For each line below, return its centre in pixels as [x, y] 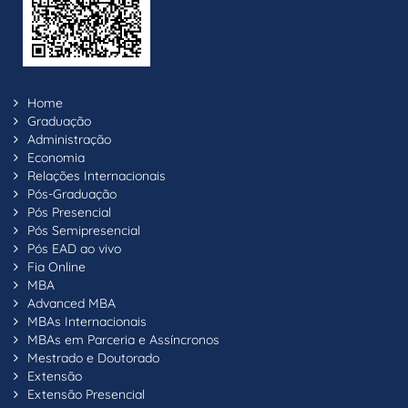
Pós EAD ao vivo [74, 248]
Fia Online [56, 266]
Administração [69, 139]
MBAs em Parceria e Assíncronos [123, 339]
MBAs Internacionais [87, 321]
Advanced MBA [71, 303]
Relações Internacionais [97, 175]
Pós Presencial [69, 212]
